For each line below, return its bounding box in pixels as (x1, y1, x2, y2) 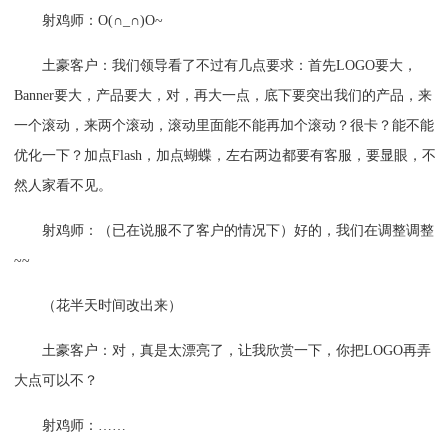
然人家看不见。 (14, 177, 113, 193)
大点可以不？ (14, 372, 99, 388)
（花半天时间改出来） (42, 297, 183, 313)
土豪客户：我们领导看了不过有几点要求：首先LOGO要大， (42, 57, 418, 73)
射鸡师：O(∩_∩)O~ (42, 12, 164, 28)
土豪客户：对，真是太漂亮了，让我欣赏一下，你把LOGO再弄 (42, 342, 432, 358)
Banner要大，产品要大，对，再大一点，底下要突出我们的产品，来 (14, 87, 433, 103)
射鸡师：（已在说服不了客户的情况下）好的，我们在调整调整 (42, 222, 435, 238)
